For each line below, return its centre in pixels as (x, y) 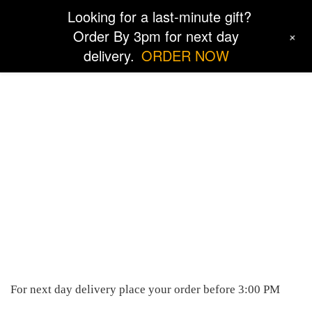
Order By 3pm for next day (156, 36)
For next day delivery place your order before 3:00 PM (145, 289)
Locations (156, 159)
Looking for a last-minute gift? (159, 16)
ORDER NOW (185, 55)
